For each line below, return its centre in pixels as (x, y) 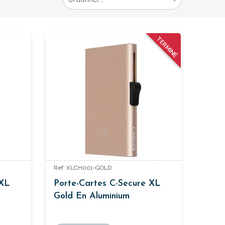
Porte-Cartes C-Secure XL (107, 183)
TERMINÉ (167, 47)
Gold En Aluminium (91, 196)
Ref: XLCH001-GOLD (82, 167)
